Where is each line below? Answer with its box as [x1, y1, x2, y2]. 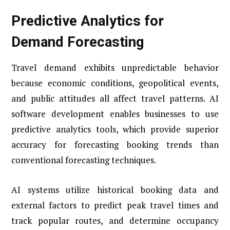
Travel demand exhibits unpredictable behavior [11, 62, 219, 74]
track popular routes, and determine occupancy [11, 215, 219, 227]
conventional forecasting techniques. [11, 154, 156, 166]
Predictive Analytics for [11, 12, 164, 29]
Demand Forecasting [11, 33, 144, 50]
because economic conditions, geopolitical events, [11, 77, 219, 89]
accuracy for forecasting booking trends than [11, 139, 219, 151]
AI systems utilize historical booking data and [11, 184, 219, 196]
